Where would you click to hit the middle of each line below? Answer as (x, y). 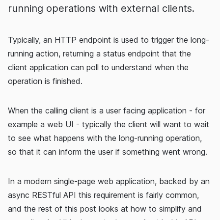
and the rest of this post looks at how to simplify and (105, 209)
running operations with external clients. (101, 9)
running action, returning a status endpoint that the (99, 54)
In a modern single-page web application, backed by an (109, 181)
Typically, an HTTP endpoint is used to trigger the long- (109, 40)
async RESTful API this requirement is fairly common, (103, 195)
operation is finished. (45, 81)
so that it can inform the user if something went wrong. (108, 152)
